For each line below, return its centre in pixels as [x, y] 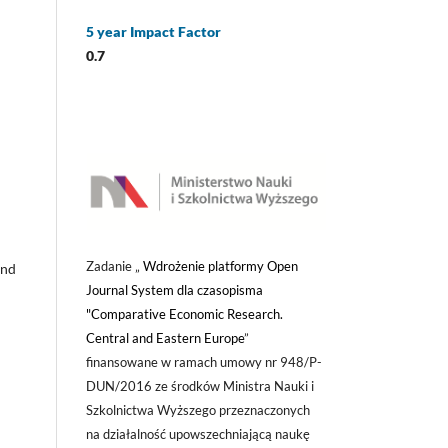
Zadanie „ [113, 265]
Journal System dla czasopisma [174, 289]
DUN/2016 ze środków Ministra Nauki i [200, 385]
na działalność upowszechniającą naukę [198, 433]
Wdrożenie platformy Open [219, 265]
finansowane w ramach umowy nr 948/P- [204, 361]
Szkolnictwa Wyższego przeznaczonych [198, 409]
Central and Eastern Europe [165, 337]
